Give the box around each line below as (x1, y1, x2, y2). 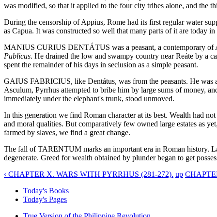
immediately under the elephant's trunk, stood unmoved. (4, 94, 174, 103)
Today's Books (23, 186, 69, 195)
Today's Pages (23, 195, 67, 203)
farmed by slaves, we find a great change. (4, 128, 130, 137)
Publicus (4, 51, 31, 60)
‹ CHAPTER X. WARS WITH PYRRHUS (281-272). (4, 170, 173, 178)
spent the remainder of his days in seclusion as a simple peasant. (4, 60, 198, 69)
